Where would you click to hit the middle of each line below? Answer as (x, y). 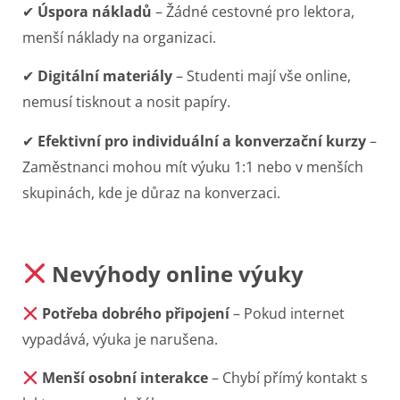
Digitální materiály (105, 76)
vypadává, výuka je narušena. (120, 340)
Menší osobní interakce (125, 378)
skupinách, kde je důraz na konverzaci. (151, 192)
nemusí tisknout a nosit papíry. (126, 102)
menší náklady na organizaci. (119, 37)
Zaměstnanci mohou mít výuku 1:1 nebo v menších (193, 167)
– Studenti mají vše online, (262, 76)
